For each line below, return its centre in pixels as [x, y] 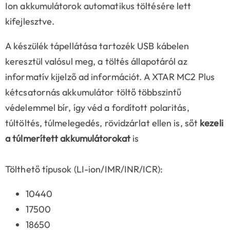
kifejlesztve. [30, 21]
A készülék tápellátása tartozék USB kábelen [97, 46]
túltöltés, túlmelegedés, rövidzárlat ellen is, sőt [103, 123]
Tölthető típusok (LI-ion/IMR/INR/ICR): [84, 169]
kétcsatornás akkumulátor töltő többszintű [93, 92]
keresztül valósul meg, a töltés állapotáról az [96, 61]
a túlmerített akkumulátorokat [68, 138]
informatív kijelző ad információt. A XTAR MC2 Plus [110, 76]
